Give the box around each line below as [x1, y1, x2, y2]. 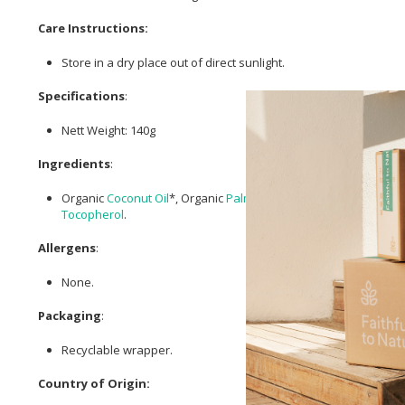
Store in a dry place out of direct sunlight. [61, 53, 285, 71]
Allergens [38, 240, 96, 257]
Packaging [38, 307, 101, 325]
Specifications [38, 88, 125, 105]
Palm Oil [226, 189, 270, 206]
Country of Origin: [38, 375, 150, 392]
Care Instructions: [38, 20, 148, 37]
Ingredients [38, 155, 110, 173]
